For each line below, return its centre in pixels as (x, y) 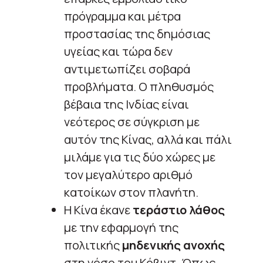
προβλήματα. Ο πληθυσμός (139, 86)
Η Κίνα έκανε (97, 210)
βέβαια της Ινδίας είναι (127, 104)
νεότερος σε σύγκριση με (132, 122)
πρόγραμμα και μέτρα (122, 16)
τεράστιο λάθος (178, 210)
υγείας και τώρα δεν (118, 51)
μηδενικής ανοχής (172, 245)
